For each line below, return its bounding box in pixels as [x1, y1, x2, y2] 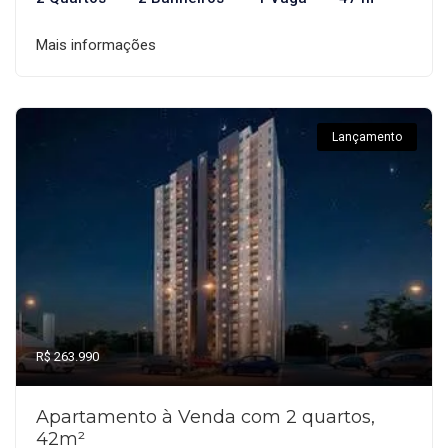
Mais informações [36, 35, 156, 54]
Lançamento [332, 129, 402, 144]
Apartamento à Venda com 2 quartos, [36, 405, 375, 428]
